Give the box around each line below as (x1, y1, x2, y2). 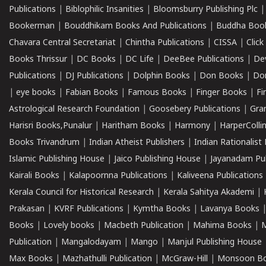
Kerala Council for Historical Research (9, 188, 154, 198)
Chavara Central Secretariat (9, 38, 116, 48)
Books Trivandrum (9, 138, 80, 148)
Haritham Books (102, 121, 165, 131)
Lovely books (43, 221, 94, 231)
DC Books (77, 55, 116, 65)
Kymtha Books (133, 204, 191, 214)
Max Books (9, 254, 53, 264)
